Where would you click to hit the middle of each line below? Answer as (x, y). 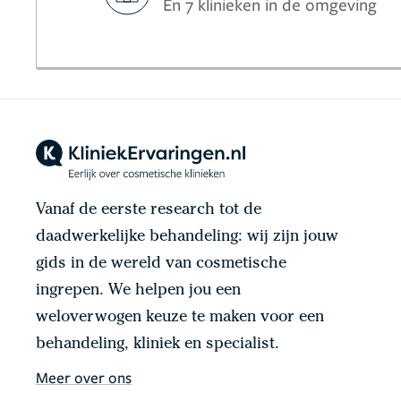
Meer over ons (84, 377)
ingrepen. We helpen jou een (138, 290)
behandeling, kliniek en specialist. (158, 344)
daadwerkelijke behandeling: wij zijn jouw (187, 237)
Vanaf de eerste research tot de (149, 210)
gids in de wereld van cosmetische (161, 264)
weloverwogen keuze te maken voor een (180, 317)
